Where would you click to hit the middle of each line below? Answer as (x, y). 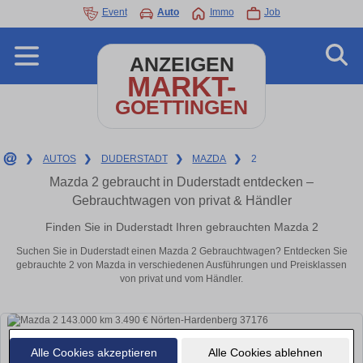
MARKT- (181, 86)
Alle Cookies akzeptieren (94, 352)
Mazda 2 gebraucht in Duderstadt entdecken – (181, 182)
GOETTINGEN (181, 107)
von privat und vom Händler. (181, 279)
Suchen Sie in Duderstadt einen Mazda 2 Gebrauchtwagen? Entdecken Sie (181, 252)
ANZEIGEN (181, 64)
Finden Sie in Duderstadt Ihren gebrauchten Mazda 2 (181, 226)
